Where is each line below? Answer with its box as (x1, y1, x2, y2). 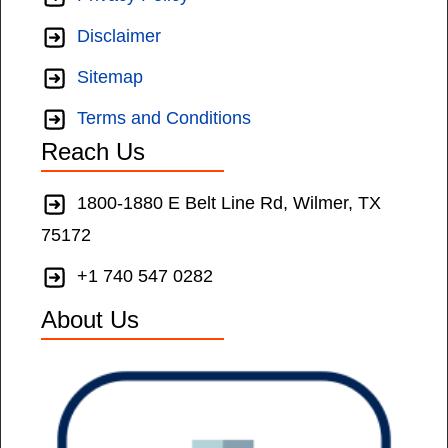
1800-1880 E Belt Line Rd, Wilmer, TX (77, 193, 381, 214)
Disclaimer (77, 26, 161, 47)
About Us (41, 306, 139, 334)
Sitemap (77, 67, 143, 88)
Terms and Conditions (77, 108, 251, 129)
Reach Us (41, 138, 145, 166)
